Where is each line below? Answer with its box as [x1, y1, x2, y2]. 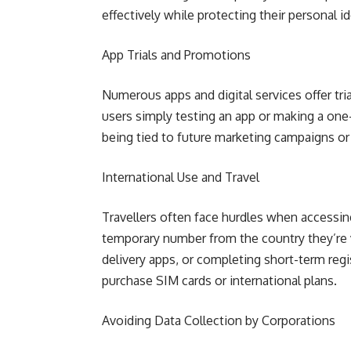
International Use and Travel [102, 169, 259, 185]
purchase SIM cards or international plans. [102, 273, 337, 288]
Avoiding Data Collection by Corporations [102, 313, 335, 328]
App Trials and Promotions [102, 47, 251, 63]
